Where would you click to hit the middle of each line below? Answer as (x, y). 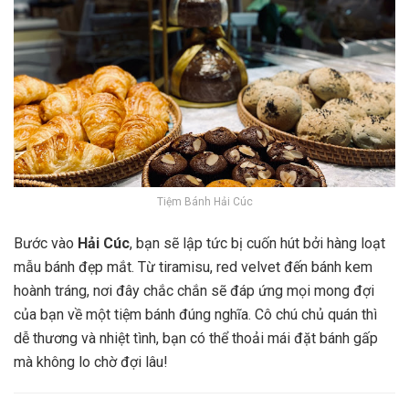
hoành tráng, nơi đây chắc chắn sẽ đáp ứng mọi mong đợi (194, 291)
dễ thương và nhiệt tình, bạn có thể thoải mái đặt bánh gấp (196, 339)
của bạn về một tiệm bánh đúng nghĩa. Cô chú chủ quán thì (195, 315)
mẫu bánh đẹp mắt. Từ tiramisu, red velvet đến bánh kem (193, 267)
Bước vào (46, 244)
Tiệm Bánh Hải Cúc (204, 202)
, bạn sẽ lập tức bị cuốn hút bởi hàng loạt (257, 244)
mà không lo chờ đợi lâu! (91, 362)
